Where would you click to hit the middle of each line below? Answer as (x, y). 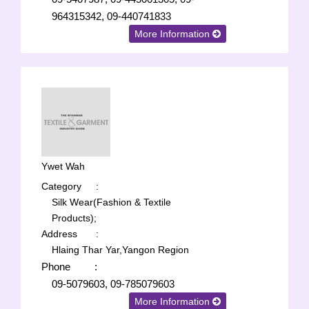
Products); (74, 218)
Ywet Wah (63, 166)
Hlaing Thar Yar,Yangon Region (120, 250)
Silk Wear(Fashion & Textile (111, 202)
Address (59, 234)
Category (61, 186)
